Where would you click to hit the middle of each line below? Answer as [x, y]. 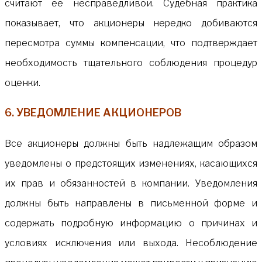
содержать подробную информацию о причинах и [131, 223]
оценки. [23, 82]
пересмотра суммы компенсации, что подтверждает [131, 43]
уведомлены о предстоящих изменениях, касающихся [131, 163]
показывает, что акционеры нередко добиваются [131, 23]
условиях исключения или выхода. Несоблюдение [131, 243]
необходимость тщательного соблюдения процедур [131, 63]
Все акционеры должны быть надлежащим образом [131, 143]
